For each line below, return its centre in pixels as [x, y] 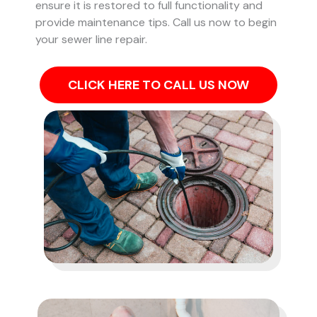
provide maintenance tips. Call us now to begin [156, 23]
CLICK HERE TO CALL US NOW [158, 85]
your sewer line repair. [91, 40]
